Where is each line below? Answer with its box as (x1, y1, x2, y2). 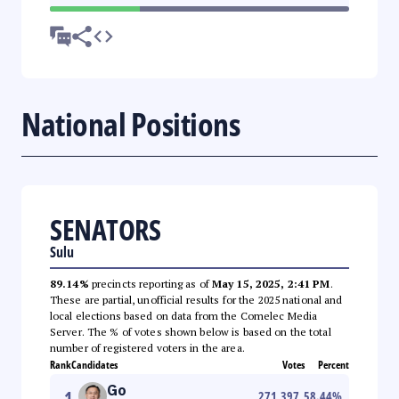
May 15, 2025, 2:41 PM (211, 276, 330, 290)
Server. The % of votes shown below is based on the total (50, 324, 331, 338)
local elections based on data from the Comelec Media (50, 308, 318, 322)
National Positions (21, 102, 240, 146)
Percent (318, 356, 349, 372)
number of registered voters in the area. (50, 340, 245, 354)
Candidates (71, 356, 118, 372)
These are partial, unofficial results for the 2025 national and (50, 292, 343, 306)
